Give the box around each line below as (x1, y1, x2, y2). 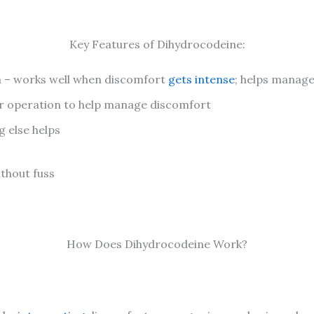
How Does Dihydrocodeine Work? (67, 237, 247, 252)
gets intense (168, 71, 235, 86)
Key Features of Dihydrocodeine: (69, 36, 245, 51)
